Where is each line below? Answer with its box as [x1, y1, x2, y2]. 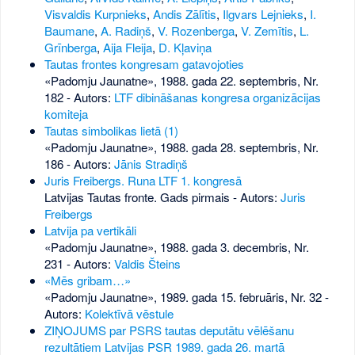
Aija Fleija [102, 38, 152, 55]
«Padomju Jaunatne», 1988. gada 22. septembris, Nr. [44, 71, 319, 89]
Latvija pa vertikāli [44, 221, 136, 239]
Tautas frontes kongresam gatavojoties [44, 55, 244, 72]
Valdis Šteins [113, 254, 181, 272]
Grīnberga [44, 38, 97, 55]
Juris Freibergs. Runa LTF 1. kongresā [44, 171, 242, 189]
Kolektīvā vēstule [84, 304, 174, 322]
